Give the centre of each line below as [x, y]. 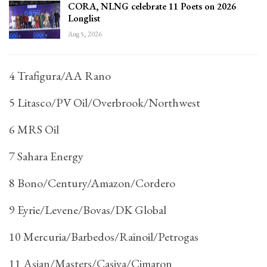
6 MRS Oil [34, 130]
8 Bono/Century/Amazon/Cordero [92, 183]
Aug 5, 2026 [85, 34]
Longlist [84, 18]
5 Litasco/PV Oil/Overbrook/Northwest [105, 103]
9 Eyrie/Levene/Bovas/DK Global [88, 210]
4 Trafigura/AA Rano [60, 76]
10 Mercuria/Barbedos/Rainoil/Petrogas [104, 237]
